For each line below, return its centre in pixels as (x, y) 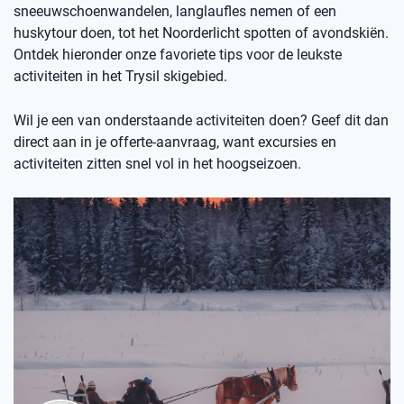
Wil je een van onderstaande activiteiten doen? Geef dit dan (201, 120)
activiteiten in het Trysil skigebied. (120, 76)
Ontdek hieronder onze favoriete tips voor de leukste (178, 54)
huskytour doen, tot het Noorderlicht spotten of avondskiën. (201, 32)
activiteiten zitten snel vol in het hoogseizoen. (157, 163)
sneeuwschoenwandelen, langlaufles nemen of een (175, 11)
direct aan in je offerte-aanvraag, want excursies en (175, 142)
